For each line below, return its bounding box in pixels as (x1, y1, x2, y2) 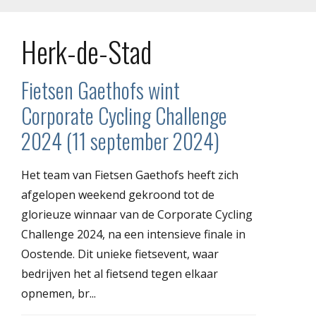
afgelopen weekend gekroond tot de (21, 186, 214, 202)
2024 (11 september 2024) (21, 124, 219, 157)
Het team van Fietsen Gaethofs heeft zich (21, 166, 238, 183)
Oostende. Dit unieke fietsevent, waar (21, 245, 219, 262)
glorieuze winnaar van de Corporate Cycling (21, 206, 253, 222)
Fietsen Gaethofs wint (21, 73, 180, 106)
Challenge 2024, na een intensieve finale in (21, 226, 245, 242)
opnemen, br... (21, 285, 96, 301)
